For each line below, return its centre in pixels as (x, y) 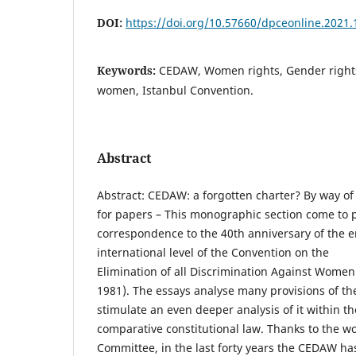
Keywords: (128, 70)
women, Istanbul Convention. (175, 90)
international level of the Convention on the (213, 252)
